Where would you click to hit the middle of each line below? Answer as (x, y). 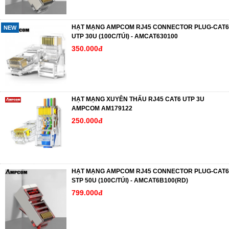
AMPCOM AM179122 (102, 108)
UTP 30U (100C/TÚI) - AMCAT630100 (125, 36)
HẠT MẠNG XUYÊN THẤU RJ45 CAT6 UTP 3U (138, 99)
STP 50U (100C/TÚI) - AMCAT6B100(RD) (130, 180)
